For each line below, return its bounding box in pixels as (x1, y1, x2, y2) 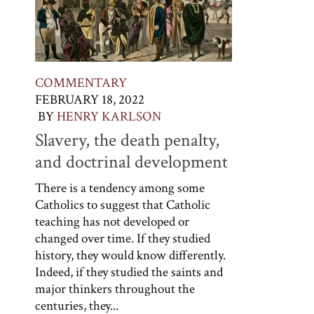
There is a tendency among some (35, 179, 205, 197)
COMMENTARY (35, 74, 127, 92)
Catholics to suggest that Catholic (35, 196, 210, 214)
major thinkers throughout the (35, 280, 195, 298)
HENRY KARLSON (57, 107, 161, 125)
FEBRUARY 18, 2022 (35, 90, 144, 109)
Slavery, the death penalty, (35, 128, 219, 152)
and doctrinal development (35, 149, 228, 174)
